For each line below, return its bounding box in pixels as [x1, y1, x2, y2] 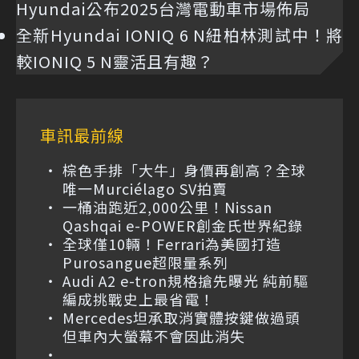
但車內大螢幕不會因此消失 [63, 325, 245, 346]
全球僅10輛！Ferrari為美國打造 [63, 232, 281, 254]
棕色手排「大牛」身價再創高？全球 [63, 159, 306, 180]
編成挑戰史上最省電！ [63, 288, 215, 309]
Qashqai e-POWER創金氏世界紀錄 [63, 214, 303, 236]
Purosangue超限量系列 [63, 251, 228, 272]
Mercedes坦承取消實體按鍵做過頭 [63, 306, 316, 328]
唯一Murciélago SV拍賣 [63, 177, 228, 199]
